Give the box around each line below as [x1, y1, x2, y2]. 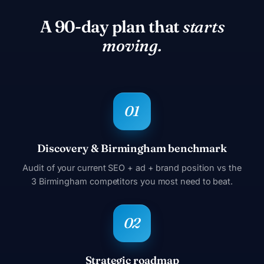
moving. [102, 35, 162, 55]
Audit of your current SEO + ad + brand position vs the [22, 162, 242, 173]
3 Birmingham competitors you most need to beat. [31, 176, 233, 186]
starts [183, 16, 225, 37]
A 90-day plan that [39, 16, 183, 37]
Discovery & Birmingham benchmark [37, 141, 227, 155]
